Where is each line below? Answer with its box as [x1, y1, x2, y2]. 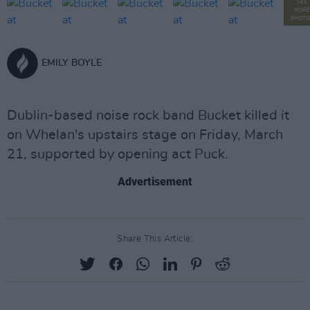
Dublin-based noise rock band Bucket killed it [7, 109, 289, 122]
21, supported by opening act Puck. [7, 147, 228, 161]
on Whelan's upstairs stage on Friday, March [7, 128, 283, 142]
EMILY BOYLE [42, 58, 102, 68]
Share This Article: [117, 235, 193, 244]
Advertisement [118, 175, 192, 188]
